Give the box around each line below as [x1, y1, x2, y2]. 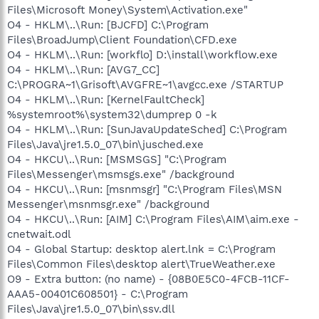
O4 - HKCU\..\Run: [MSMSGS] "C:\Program [7, 152, 226, 166]
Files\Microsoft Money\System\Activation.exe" [7, 3, 248, 16]
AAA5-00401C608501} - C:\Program [7, 287, 188, 300]
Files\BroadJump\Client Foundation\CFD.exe [7, 33, 237, 46]
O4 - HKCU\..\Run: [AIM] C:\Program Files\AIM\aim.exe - [7, 212, 299, 226]
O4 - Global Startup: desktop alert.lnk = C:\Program [7, 242, 276, 256]
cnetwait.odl [7, 227, 71, 241]
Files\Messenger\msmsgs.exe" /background [7, 167, 234, 181]
